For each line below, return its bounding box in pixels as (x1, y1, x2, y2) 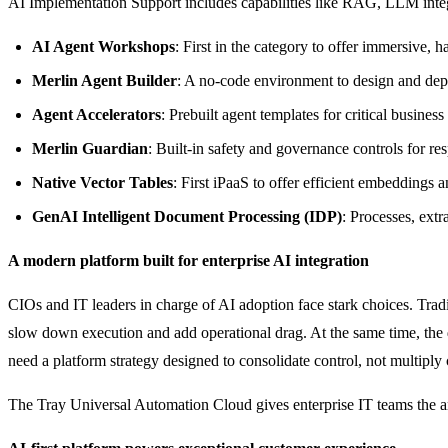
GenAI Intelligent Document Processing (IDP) (32, 207, 342, 225)
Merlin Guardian (32, 139, 148, 157)
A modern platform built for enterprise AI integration (8, 251, 369, 269)
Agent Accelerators (32, 105, 161, 123)
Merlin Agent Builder (32, 71, 177, 89)
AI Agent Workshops (32, 37, 175, 55)
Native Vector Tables (32, 173, 173, 191)
